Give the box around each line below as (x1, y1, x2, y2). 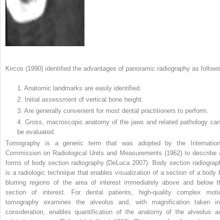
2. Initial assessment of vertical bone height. (17, 96, 143, 104)
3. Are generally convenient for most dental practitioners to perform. (17, 107, 209, 115)
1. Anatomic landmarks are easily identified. (17, 84, 141, 92)
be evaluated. (17, 128, 55, 136)
